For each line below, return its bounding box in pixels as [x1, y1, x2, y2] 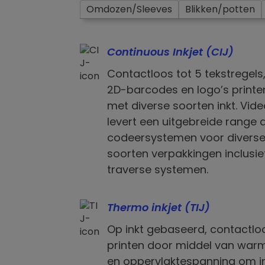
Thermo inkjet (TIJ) [106, 200, 210, 215]
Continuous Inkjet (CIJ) [106, 44, 234, 60]
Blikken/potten [185, 2, 255, 17]
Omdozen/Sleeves [86, 2, 172, 17]
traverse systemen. [106, 162, 208, 177]
